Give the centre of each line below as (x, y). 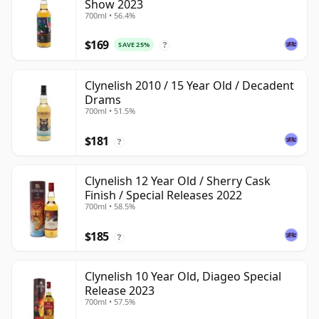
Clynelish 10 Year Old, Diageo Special (183, 277)
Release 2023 (120, 291)
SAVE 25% (134, 45)
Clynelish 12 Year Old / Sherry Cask (178, 181)
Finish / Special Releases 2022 (163, 195)
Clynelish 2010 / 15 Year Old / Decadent (189, 86)
